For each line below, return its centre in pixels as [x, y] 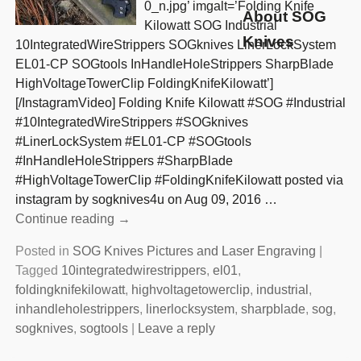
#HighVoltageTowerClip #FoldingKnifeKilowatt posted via [179, 180]
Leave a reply [176, 329]
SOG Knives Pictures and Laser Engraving [194, 251]
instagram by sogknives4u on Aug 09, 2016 [139, 200]
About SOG [285, 17]
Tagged [36, 271]
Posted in [42, 251]
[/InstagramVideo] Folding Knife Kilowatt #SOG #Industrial [180, 103]
